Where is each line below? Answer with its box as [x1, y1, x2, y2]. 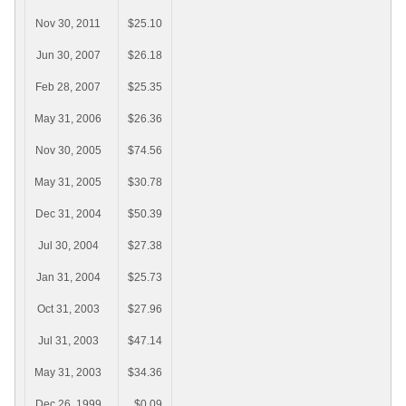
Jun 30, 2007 [35, 49, 101, 63]
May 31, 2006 [34, 112, 101, 126]
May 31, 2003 [34, 366, 101, 380]
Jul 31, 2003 [37, 334, 99, 348]
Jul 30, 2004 [37, 239, 99, 253]
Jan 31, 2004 [35, 271, 101, 285]
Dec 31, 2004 [34, 208, 101, 221]
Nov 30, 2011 [35, 17, 101, 31]
